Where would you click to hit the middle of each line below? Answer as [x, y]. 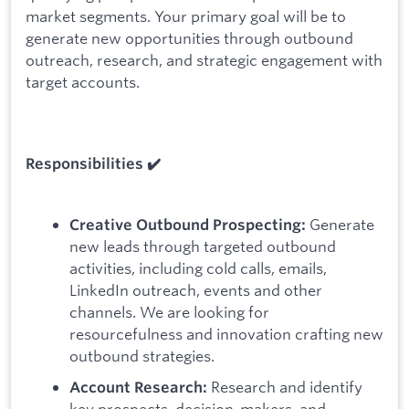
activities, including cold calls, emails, [198, 267]
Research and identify [285, 386]
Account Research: [138, 387]
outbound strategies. [142, 355]
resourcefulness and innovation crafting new [226, 333]
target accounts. [83, 81]
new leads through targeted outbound [203, 246]
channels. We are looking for [169, 311]
